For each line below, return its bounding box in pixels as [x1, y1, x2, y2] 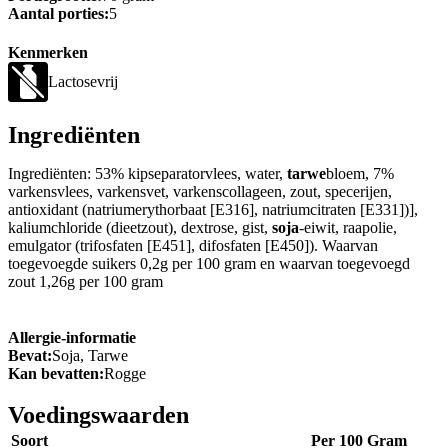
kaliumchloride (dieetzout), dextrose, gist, [8, 219, 272, 237]
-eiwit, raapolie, [299, 219, 397, 237]
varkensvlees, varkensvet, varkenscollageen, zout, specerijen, [8, 183, 392, 201]
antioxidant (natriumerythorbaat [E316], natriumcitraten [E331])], [8, 201, 418, 219]
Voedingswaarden [8, 402, 189, 429]
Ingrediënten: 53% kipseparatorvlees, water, [8, 165, 287, 183]
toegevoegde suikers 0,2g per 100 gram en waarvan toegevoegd [8, 255, 410, 273]
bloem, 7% [326, 165, 394, 183]
